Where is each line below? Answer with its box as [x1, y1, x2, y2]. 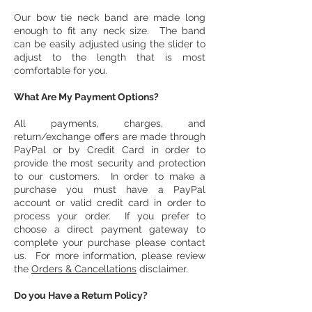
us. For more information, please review [14, 249, 205, 261]
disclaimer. [136, 263, 188, 274]
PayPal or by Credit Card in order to [14, 143, 205, 155]
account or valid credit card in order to [14, 196, 205, 208]
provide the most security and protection [14, 157, 205, 169]
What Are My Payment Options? [14, 91, 159, 102]
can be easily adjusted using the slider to [14, 38, 205, 49]
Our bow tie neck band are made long [14, 11, 205, 23]
